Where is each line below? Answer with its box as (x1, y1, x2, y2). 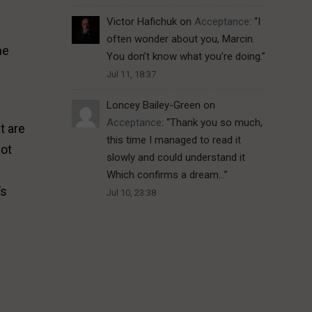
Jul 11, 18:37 (106, 69, 156, 80)
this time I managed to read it (106, 134, 241, 147)
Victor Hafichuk (106, 15, 177, 29)
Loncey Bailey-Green (106, 99, 201, 112)
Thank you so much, (169, 116, 263, 130)
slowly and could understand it (106, 151, 245, 164)
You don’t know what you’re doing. (106, 50, 262, 63)
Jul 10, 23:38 (106, 187, 156, 198)
